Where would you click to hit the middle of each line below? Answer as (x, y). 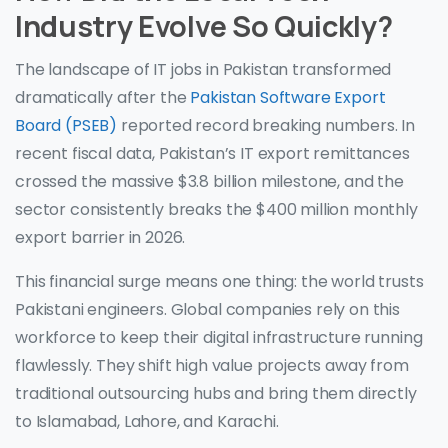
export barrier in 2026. (100, 238)
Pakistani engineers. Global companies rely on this (207, 310)
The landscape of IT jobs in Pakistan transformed (203, 70)
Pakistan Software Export (286, 98)
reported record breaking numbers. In (266, 126)
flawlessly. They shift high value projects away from (212, 366)
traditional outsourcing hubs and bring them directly (216, 394)
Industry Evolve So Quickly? (204, 26)
